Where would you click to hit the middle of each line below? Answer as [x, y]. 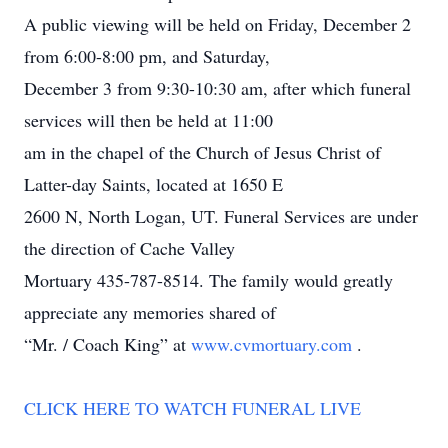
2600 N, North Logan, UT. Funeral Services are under [221, 216]
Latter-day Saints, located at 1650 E [153, 184]
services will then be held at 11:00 [148, 120]
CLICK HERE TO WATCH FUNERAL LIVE [192, 408]
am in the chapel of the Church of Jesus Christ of [202, 152]
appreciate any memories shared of [150, 312]
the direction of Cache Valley [129, 248]
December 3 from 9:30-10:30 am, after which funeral [217, 88]
